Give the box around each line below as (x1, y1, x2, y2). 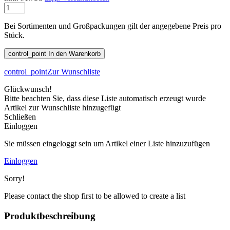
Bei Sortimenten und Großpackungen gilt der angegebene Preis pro (4, 22, 221, 31)
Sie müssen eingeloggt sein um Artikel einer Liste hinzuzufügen (4, 139, 210, 148)
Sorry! (4, 174, 25, 183)
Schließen (4, 112, 36, 122)
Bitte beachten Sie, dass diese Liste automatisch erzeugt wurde (4, 94, 206, 103)
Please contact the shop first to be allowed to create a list (4, 191, 185, 201)
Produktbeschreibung (4, 210, 95, 222)
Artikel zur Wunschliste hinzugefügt (4, 103, 121, 112)
